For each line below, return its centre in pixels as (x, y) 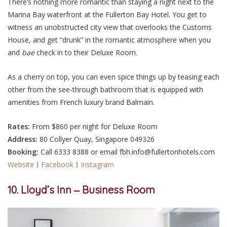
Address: (24, 139)
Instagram (97, 165)
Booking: (23, 152)
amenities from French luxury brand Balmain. (82, 102)
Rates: (20, 127)
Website (21, 165)
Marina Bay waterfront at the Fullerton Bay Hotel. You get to (107, 14)
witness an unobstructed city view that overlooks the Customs (110, 27)
